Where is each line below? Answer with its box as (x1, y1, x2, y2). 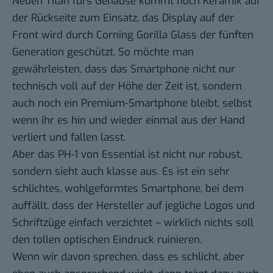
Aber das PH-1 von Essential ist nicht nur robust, (12, 147, 242, 161)
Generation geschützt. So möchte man (12, 44, 194, 59)
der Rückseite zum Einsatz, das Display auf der (12, 10, 234, 25)
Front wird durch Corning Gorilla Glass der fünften (12, 27, 253, 42)
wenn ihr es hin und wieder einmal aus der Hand (12, 113, 245, 127)
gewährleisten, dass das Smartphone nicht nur (12, 62, 235, 76)
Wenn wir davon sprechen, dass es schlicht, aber (12, 249, 244, 264)
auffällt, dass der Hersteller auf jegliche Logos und (12, 198, 255, 213)
